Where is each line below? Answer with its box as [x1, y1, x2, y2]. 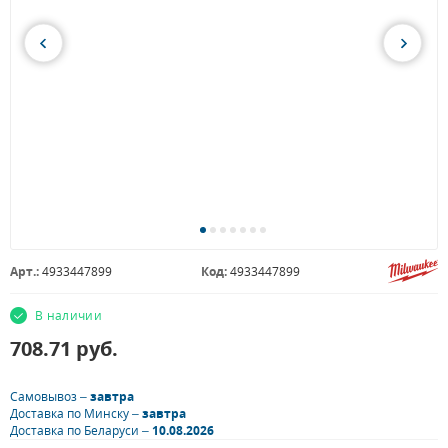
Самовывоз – [10, 388, 90, 405]
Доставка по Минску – [10, 405, 142, 422]
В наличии [35, 307, 103, 324]
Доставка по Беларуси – [10, 422, 152, 439]
